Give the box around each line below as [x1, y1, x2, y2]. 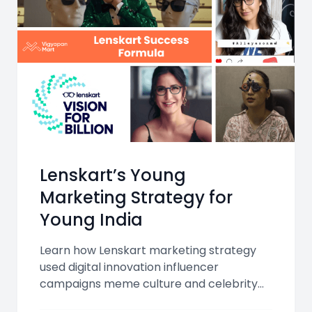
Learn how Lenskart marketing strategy [40, 242, 256, 258]
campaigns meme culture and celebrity [40, 275, 258, 292]
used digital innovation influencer [40, 258, 219, 275]
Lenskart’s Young [40, 163, 186, 187]
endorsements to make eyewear [40, 292, 220, 309]
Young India [40, 208, 143, 231]
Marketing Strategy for [40, 185, 233, 209]
